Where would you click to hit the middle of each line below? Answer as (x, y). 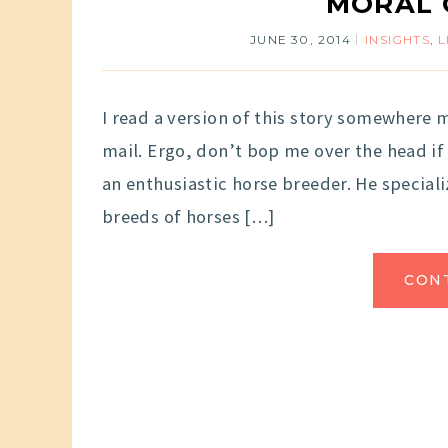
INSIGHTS (397, 39)
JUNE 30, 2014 (300, 39)
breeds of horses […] (188, 216)
